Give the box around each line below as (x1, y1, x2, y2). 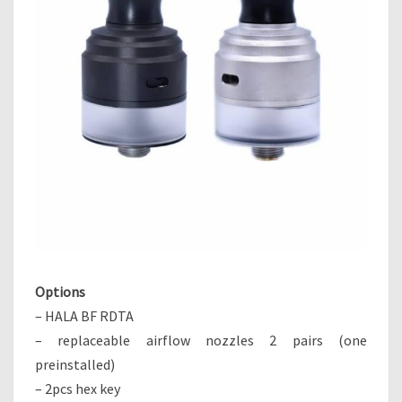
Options (35, 283, 85, 301)
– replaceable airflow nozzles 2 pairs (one (35, 331, 367, 349)
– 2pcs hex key (35, 380, 120, 398)
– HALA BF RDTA (35, 307, 134, 325)
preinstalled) (35, 355, 115, 373)
